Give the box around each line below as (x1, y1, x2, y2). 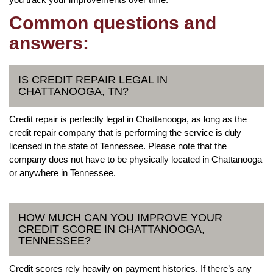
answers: (9, 32, 89, 53)
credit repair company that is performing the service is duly (9, 127, 241, 138)
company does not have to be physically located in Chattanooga (9, 154, 262, 165)
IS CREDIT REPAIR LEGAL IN (18, 73, 168, 86)
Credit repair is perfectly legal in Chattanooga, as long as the (9, 113, 247, 124)
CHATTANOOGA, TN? (18, 85, 129, 97)
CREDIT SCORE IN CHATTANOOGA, (18, 222, 205, 235)
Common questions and (9, 12, 216, 33)
